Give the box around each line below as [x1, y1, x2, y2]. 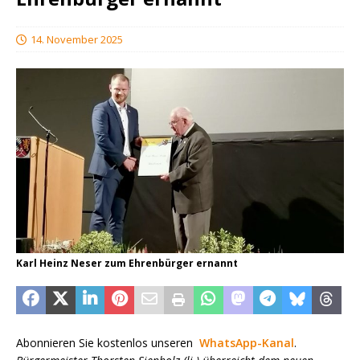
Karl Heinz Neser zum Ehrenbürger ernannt [16, 256, 238, 270]
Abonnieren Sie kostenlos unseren [16, 334, 199, 350]
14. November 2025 [31, 32, 123, 47]
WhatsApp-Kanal [199, 334, 294, 350]
